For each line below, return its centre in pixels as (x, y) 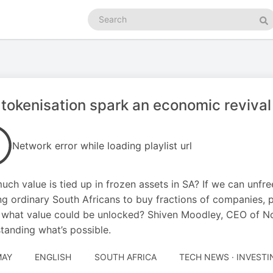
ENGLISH (53, 257)
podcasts (106, 26)
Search (101, 14)
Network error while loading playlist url (102, 146)
